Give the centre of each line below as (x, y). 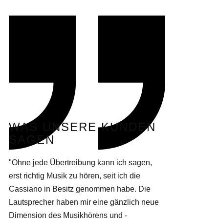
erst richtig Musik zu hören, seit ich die (75, 176)
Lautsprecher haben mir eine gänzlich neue (84, 202)
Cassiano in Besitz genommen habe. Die (80, 189)
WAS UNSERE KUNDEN (82, 127)
